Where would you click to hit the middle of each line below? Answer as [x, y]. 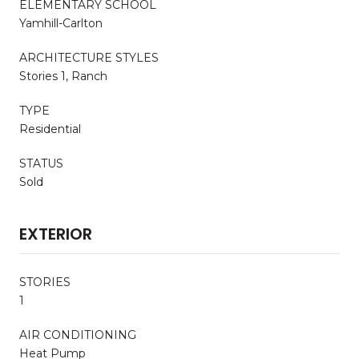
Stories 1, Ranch [63, 76]
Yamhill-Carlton [61, 23]
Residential [50, 129]
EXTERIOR [56, 234]
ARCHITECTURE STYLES [89, 57]
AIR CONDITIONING [78, 335]
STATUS [41, 163]
